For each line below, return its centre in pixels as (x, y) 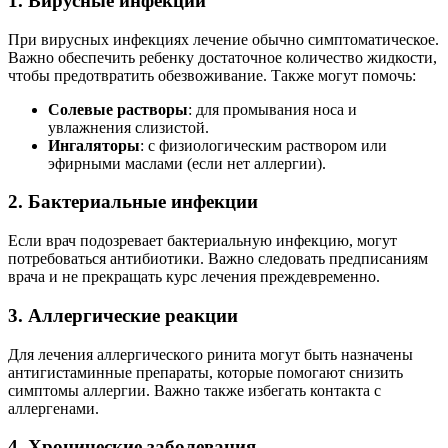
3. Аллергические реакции (123, 315)
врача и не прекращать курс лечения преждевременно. (194, 277)
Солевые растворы (118, 109)
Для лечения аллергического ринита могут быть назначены (210, 354)
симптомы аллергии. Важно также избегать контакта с (194, 390)
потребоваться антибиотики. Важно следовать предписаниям (218, 259)
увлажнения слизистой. (128, 127)
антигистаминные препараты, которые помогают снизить (205, 372)
